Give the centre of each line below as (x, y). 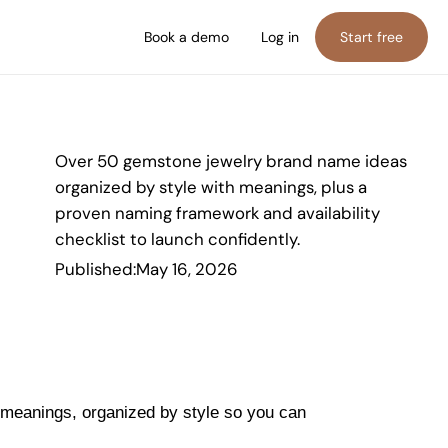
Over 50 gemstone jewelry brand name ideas (230, 160)
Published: (95, 268)
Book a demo (186, 36)
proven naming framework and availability (217, 212)
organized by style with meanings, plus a (210, 186)
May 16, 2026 (186, 268)
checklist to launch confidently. (177, 238)
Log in (279, 36)
